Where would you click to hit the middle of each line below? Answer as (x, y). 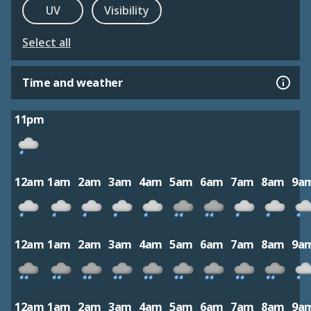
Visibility (127, 10)
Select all (47, 43)
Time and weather (73, 83)
